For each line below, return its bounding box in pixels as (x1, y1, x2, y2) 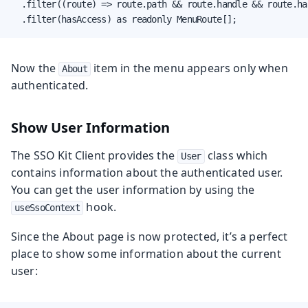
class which (204, 147, 268, 163)
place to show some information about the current (11, 245, 281, 261)
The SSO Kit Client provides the (11, 147, 178, 163)
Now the (11, 60, 59, 76)
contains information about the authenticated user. (11, 164, 283, 180)
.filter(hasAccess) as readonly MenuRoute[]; (11, 13, 237, 25)
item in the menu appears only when (91, 60, 288, 76)
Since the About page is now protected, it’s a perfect (11, 228, 288, 244)
